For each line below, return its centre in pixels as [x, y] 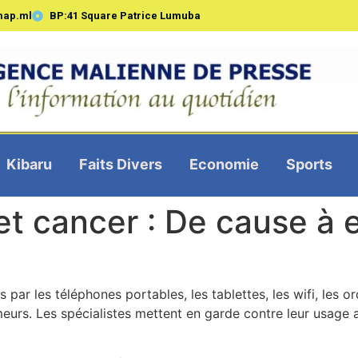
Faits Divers [120, 164]
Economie [224, 164]
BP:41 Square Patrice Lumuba [125, 16]
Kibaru [29, 164]
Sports [309, 164]
